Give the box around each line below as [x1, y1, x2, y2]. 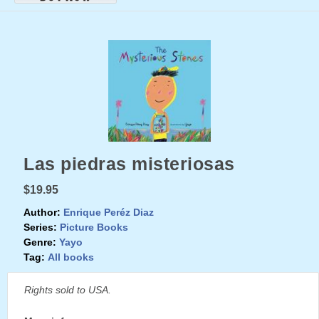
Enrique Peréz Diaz [63, 206, 154, 219]
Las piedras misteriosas [23, 154, 235, 174]
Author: [23, 206, 61, 219]
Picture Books [60, 221, 128, 234]
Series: [23, 221, 57, 234]
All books [48, 251, 94, 263]
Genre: [23, 236, 56, 249]
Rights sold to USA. [24, 284, 111, 296]
